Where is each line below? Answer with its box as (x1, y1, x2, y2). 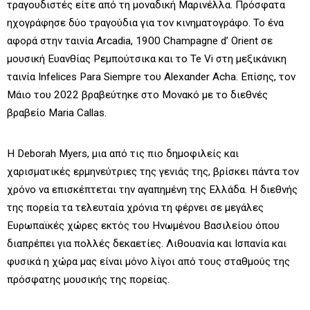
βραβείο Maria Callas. (7, 106, 107, 119)
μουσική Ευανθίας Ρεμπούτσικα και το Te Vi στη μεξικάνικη (7, 52, 286, 65)
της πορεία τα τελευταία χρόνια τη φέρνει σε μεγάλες (7, 201, 264, 215)
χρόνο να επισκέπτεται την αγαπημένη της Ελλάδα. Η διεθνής (7, 183, 298, 197)
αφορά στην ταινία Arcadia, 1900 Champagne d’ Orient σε (7, 34, 273, 47)
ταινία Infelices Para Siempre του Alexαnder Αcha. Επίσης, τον (7, 70, 295, 83)
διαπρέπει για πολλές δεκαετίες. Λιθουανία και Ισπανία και (7, 237, 286, 250)
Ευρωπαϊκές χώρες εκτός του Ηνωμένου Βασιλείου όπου (7, 219, 280, 232)
